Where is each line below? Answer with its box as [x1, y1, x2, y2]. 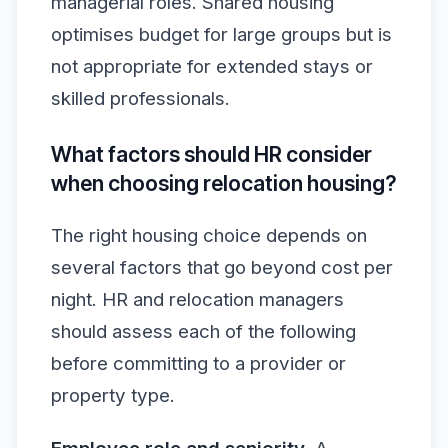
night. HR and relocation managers [51, 287, 344, 311]
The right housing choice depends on [51, 223, 367, 247]
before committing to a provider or [51, 351, 346, 375]
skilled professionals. [51, 86, 230, 110]
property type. [51, 383, 175, 407]
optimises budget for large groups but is [51, 22, 392, 46]
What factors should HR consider [51, 141, 372, 168]
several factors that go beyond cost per [51, 255, 393, 279]
